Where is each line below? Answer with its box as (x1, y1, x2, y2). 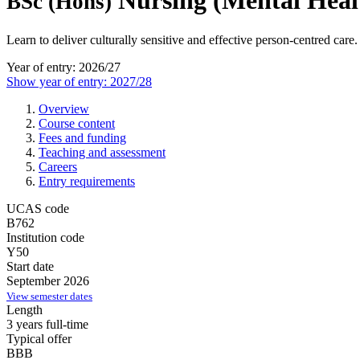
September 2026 (6, 273, 89, 288)
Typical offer (6, 331, 72, 346)
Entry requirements (39, 174, 135, 188)
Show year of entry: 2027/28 (6, 74, 152, 88)
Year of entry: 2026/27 (6, 59, 121, 74)
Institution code (6, 230, 84, 244)
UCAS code (6, 201, 69, 215)
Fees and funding (39, 130, 126, 145)
